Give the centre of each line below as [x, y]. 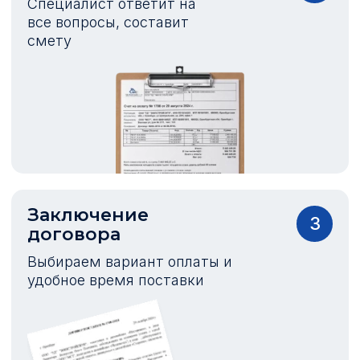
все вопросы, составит [108, 22]
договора [74, 234]
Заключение [88, 215]
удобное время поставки [116, 280]
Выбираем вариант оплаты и [130, 261]
